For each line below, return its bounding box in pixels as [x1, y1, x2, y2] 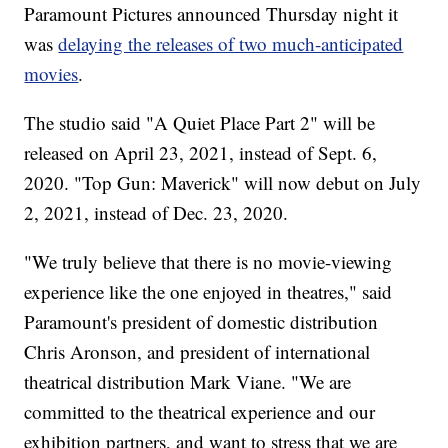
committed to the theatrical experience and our [24, 399, 376, 425]
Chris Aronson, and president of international [24, 339, 371, 365]
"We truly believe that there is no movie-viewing [24, 249, 393, 275]
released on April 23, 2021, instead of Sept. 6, [24, 140, 378, 166]
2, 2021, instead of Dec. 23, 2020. [24, 200, 289, 226]
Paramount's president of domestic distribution [24, 309, 379, 335]
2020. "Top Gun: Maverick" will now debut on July [24, 170, 422, 196]
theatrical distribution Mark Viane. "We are [24, 369, 352, 395]
